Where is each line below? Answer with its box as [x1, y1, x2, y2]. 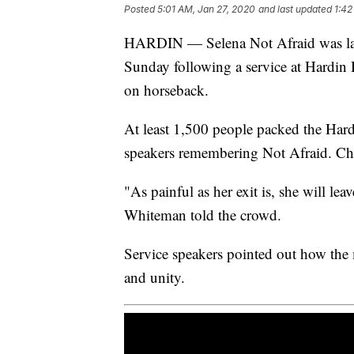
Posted [124, 2, 157, 15]
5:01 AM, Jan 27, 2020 [157, 2, 255, 15]
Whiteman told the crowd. [124, 204, 281, 224]
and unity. [124, 266, 185, 287]
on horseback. [124, 79, 209, 100]
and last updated [258, 2, 332, 15]
